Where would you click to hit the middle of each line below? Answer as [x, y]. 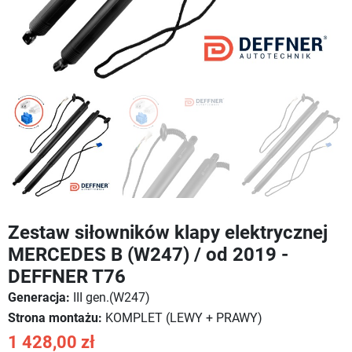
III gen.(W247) [110, 297]
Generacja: [39, 297]
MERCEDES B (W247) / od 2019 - [148, 254]
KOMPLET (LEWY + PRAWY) [182, 318]
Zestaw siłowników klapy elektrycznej [168, 232]
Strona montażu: [55, 318]
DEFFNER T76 [67, 276]
